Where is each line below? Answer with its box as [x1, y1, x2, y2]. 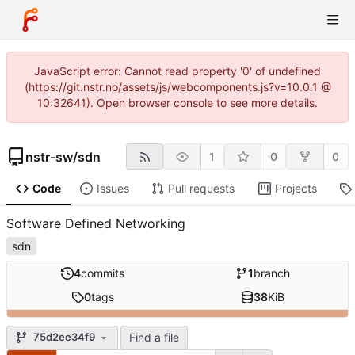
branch [254, 266, 290, 281]
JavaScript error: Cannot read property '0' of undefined [34, 64, 321, 78]
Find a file [129, 330, 179, 344]
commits [80, 266, 124, 281]
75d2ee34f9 [33, 330, 95, 344]
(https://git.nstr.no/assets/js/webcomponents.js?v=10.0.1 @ [24, 80, 331, 94]
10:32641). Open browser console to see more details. [37, 96, 318, 109]
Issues [96, 181, 129, 196]
